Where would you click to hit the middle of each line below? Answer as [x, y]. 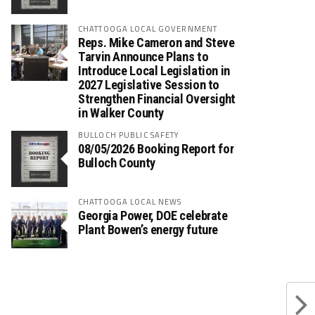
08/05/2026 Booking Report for [156, 149]
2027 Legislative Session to [149, 85]
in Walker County [121, 113]
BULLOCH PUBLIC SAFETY [129, 135]
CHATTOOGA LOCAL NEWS [130, 201]
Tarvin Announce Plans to [143, 57]
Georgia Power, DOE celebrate [153, 216]
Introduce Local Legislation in [154, 71]
